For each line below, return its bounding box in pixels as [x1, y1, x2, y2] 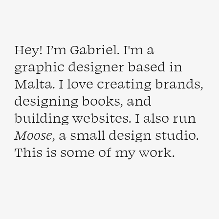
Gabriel [69, 40, 117, 57]
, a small [52, 125, 109, 143]
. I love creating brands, [52, 74, 203, 91]
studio [154, 125, 196, 143]
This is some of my [14, 142, 139, 160]
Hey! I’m [14, 40, 70, 57]
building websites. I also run [14, 108, 196, 126]
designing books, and [14, 91, 152, 109]
